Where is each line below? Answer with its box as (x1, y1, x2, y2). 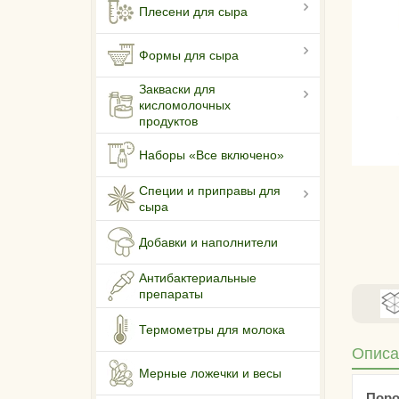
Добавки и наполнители (139, 235, 278, 250)
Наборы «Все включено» (139, 148, 284, 163)
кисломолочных (139, 98, 231, 113)
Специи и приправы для (139, 183, 281, 199)
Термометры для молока (139, 322, 285, 338)
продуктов (139, 114, 198, 129)
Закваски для (139, 82, 216, 97)
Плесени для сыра (139, 4, 248, 20)
